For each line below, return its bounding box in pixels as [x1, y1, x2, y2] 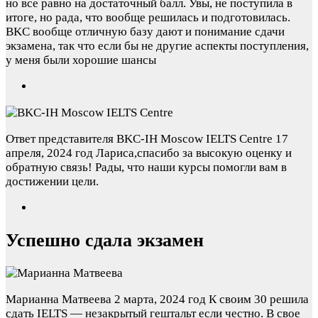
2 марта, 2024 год [114, 292, 206, 306]
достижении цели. [6, 174, 99, 188]
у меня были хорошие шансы [6, 53, 156, 67]
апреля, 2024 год [6, 146, 93, 160]
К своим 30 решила [209, 292, 309, 306]
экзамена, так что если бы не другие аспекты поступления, [6, 38, 309, 53]
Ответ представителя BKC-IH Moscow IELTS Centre [6, 131, 275, 146]
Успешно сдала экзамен [6, 229, 204, 251]
